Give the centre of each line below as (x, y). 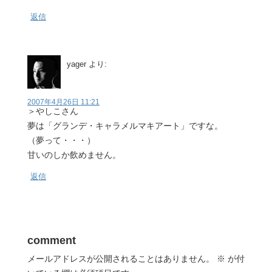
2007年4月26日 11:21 (63, 102)
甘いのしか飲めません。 (74, 155)
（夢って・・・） (61, 140)
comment (52, 240)
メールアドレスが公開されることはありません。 (121, 259)
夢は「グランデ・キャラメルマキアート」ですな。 (125, 126)
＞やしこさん (53, 111)
